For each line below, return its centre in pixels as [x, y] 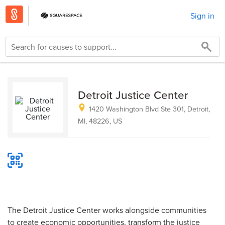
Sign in [202, 16]
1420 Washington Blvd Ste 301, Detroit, [149, 109]
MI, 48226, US [100, 121]
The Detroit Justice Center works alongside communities [107, 210]
